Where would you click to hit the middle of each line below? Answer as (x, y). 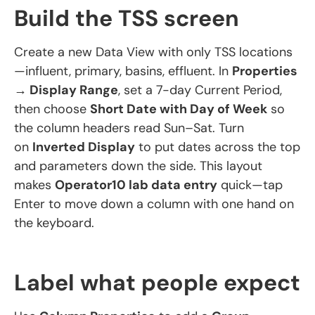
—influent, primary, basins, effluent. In (123, 71)
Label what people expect (157, 283)
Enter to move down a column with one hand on (154, 204)
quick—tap (250, 185)
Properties (265, 71)
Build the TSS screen (127, 18)
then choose (52, 109)
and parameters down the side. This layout (138, 166)
